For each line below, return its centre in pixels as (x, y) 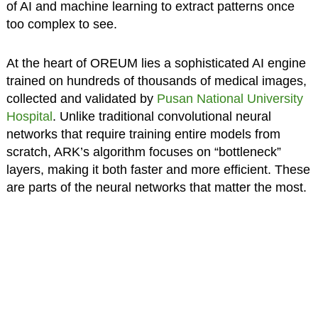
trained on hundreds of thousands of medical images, (156, 81)
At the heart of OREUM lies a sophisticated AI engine (156, 63)
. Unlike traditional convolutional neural (161, 116)
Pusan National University (230, 98)
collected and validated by (81, 98)
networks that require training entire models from (143, 134)
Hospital (29, 116)
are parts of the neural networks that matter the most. (156, 187)
